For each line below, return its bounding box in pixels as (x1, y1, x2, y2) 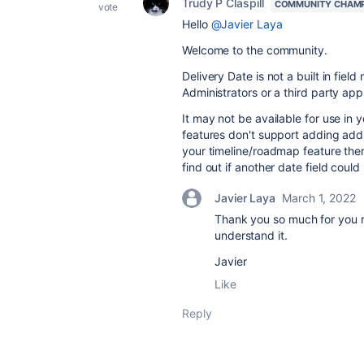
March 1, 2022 (282, 191, 356, 205)
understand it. (214, 228, 288, 242)
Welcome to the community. (182, 43, 327, 57)
